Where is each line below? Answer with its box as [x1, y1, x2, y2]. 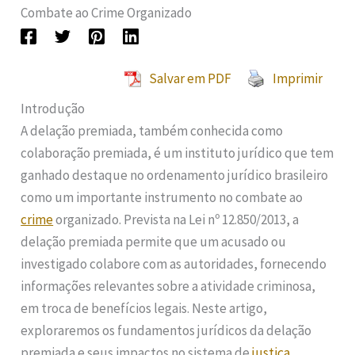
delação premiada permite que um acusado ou [21, 233, 287, 251]
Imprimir [272, 70, 323, 88]
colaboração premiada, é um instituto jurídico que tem [21, 144, 334, 162]
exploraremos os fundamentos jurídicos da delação [21, 322, 312, 340]
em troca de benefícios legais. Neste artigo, [21, 300, 268, 318]
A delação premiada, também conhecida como [21, 122, 284, 140]
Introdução [21, 100, 86, 118]
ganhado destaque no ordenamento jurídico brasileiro [21, 166, 329, 185]
